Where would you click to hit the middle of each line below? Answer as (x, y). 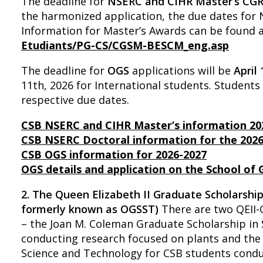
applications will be (181, 70)
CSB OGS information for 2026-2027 (114, 154)
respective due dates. (77, 100)
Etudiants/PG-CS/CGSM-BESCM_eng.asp (125, 45)
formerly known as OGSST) (90, 209)
